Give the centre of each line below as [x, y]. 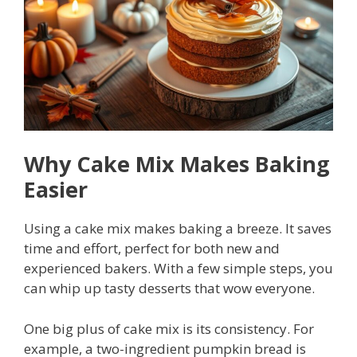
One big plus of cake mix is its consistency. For [169, 328]
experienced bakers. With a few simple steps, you [178, 269]
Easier [56, 190]
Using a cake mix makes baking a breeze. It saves [178, 229]
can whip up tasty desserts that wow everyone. [169, 288]
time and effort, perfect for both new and [152, 249]
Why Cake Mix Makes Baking [177, 164]
